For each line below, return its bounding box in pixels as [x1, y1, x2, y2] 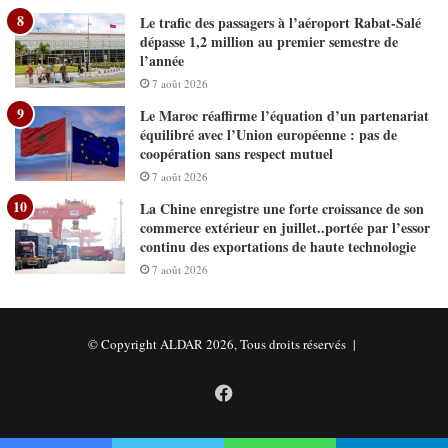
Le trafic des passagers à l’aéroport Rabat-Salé [140, 12, 421, 34]
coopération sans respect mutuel [140, 143, 333, 165]
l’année [140, 50, 184, 72]
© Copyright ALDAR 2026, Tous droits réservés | [88, 335, 360, 354]
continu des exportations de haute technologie [140, 236, 416, 258]
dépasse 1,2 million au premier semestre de [140, 31, 398, 53]
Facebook [233, 382, 302, 407]
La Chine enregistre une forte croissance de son [140, 198, 424, 220]
